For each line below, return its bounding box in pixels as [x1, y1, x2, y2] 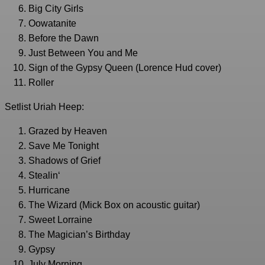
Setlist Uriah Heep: [5, 102, 84, 112]
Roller [28, 77, 54, 88]
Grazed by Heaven [28, 126, 107, 137]
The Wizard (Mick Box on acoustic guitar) [28, 200, 200, 211]
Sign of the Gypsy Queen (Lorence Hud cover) [28, 63, 221, 73]
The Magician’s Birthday [28, 230, 130, 240]
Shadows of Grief [28, 156, 101, 166]
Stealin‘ [28, 170, 60, 181]
